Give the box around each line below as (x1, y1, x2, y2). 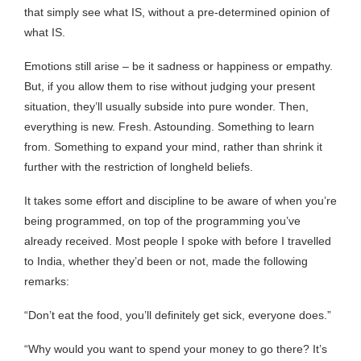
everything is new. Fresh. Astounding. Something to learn (24, 119, 314, 133)
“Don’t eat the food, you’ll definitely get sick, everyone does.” (24, 308, 331, 322)
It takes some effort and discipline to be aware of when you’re (24, 193, 337, 207)
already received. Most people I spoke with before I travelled (24, 234, 331, 247)
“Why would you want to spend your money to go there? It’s (24, 342, 327, 355)
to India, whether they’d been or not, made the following (24, 254, 308, 268)
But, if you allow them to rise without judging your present (24, 79, 315, 93)
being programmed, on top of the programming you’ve (24, 214, 301, 227)
